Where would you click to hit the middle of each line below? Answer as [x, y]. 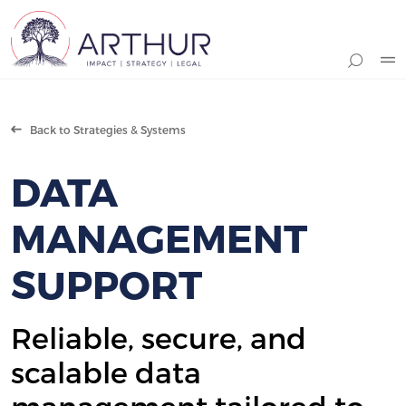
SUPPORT [106, 283]
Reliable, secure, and [159, 337]
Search [33, 91]
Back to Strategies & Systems [104, 129]
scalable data [106, 371]
